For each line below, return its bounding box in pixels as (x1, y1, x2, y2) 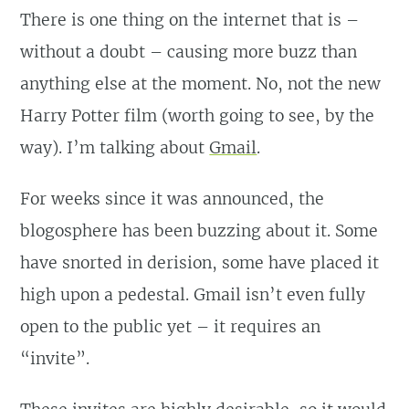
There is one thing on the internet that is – (20, 9, 360, 30)
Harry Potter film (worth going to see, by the (20, 105, 375, 126)
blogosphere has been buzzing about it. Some (20, 220, 379, 241)
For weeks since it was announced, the (20, 188, 325, 209)
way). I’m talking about (20, 137, 210, 158)
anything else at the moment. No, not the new (20, 73, 382, 94)
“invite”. (20, 348, 90, 369)
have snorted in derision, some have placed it (20, 252, 380, 273)
